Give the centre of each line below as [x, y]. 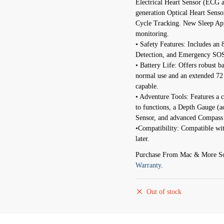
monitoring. [152, 34]
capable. [147, 86]
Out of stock [164, 192]
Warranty [148, 165]
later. [142, 139]
